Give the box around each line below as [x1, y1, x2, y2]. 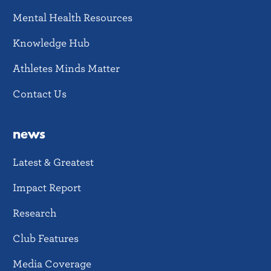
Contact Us [13, 88, 67, 100]
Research [13, 207, 56, 219]
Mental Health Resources [13, 11, 132, 24]
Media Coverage [13, 258, 91, 270]
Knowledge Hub [13, 37, 90, 49]
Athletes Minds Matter [13, 62, 120, 74]
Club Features [13, 232, 79, 244]
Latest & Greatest [13, 156, 94, 168]
